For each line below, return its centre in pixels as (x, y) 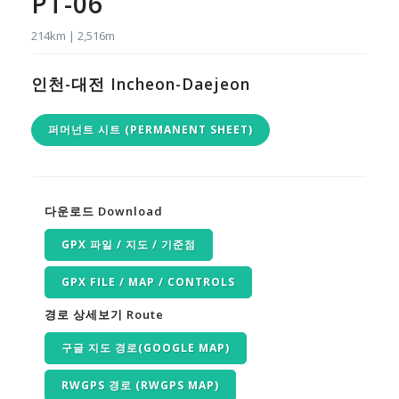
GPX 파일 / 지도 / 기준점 (129, 245)
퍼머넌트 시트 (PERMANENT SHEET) (151, 130)
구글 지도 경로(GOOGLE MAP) (146, 347)
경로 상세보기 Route (104, 315)
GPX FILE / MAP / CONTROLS (148, 282)
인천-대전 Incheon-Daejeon (141, 84)
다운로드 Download (104, 212)
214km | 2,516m (73, 36)
